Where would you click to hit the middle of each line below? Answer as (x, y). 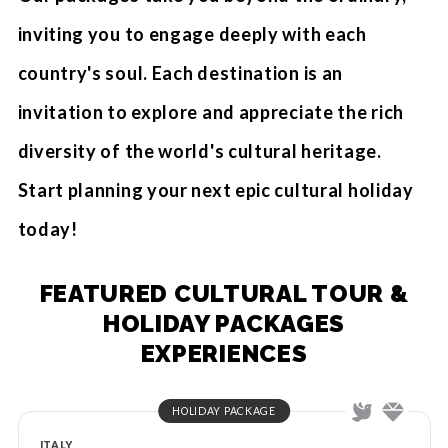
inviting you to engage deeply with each (192, 34)
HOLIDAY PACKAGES (224, 323)
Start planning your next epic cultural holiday (215, 190)
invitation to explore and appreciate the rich (211, 112)
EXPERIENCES (224, 353)
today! (47, 229)
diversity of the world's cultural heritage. (199, 151)
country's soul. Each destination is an (180, 73)
